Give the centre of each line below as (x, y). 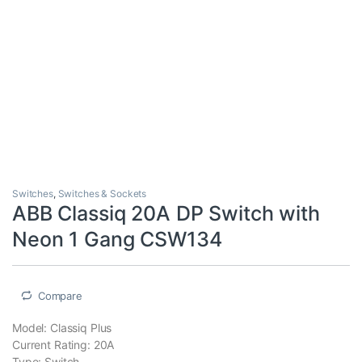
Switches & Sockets (102, 193)
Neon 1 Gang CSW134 (117, 239)
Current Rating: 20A (63, 345)
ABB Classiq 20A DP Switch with (166, 213)
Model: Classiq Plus (62, 328)
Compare (60, 295)
